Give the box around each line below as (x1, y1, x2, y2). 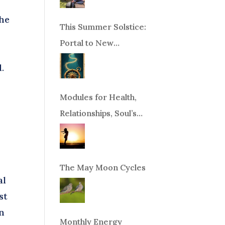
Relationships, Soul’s (60, 107, 137, 118)
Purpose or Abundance (60, 124, 149, 134)
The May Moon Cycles (60, 162, 146, 172)
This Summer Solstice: (60, 21, 147, 32)
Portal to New (60, 37, 114, 48)
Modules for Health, (60, 91, 137, 102)
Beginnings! (60, 53, 105, 64)
